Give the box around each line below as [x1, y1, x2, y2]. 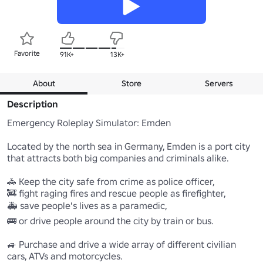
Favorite [14, 48, 40, 58]
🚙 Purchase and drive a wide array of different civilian [7, 238, 236, 250]
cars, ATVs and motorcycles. [7, 249, 123, 262]
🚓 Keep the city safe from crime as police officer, [7, 175, 215, 187]
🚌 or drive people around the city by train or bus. [7, 214, 214, 227]
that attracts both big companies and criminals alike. [7, 151, 229, 164]
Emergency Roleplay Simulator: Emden [7, 116, 173, 129]
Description [7, 97, 58, 110]
